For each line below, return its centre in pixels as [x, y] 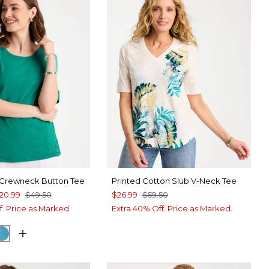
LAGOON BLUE [39, 232]
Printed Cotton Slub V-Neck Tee [174, 180]
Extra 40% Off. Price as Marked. [172, 208]
